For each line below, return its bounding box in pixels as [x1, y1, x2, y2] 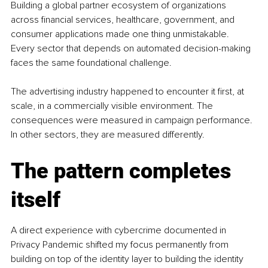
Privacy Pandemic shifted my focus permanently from [11, 239, 231, 251]
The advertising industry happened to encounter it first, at [11, 86, 246, 98]
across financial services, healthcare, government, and [11, 14, 237, 26]
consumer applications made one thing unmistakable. [11, 28, 232, 41]
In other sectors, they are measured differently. [11, 129, 205, 141]
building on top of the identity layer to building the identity [11, 253, 246, 266]
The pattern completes [11, 159, 236, 184]
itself [11, 187, 60, 213]
